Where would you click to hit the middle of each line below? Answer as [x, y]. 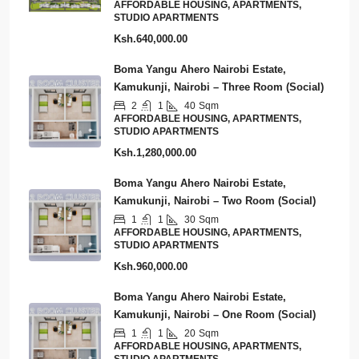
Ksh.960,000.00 [151, 266]
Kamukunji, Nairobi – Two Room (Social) [215, 201]
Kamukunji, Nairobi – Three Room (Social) [219, 87]
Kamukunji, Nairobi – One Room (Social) [215, 315]
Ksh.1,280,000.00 [155, 153]
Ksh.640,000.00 [151, 39]
